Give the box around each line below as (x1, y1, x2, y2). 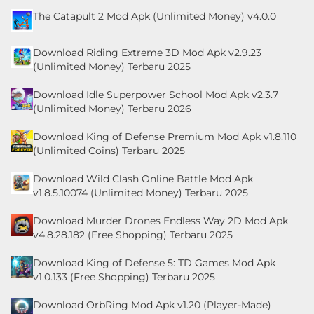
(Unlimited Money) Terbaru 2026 (33, 102, 191, 115)
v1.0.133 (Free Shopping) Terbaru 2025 (33, 270, 215, 283)
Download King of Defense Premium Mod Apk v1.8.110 (33, 130, 296, 143)
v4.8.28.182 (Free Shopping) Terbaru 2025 (33, 228, 233, 241)
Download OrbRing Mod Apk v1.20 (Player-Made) (33, 298, 271, 311)
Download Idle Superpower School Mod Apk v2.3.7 (33, 88, 278, 101)
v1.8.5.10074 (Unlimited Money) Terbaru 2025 (33, 186, 248, 199)
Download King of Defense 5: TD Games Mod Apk (33, 256, 275, 269)
